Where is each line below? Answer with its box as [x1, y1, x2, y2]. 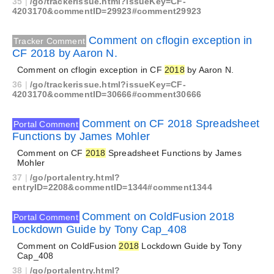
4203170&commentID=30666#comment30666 [12, 89, 202, 99]
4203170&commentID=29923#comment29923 [12, 6, 202, 16]
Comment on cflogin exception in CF [17, 65, 165, 75]
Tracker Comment [13, 36, 85, 46]
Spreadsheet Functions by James [105, 148, 242, 158]
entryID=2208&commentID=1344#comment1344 [12, 182, 212, 192]
